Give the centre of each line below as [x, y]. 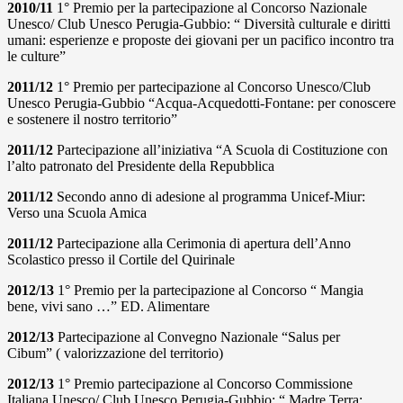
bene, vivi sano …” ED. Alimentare [108, 306]
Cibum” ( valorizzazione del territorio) [115, 353]
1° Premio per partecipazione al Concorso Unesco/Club [212, 86]
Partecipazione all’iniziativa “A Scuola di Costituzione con [220, 149]
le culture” [36, 56]
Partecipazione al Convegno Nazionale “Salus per [197, 336]
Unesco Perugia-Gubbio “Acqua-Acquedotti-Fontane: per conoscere [201, 103]
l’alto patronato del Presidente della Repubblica [141, 166]
